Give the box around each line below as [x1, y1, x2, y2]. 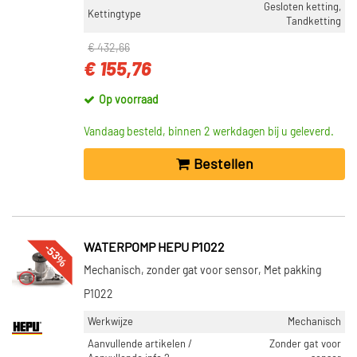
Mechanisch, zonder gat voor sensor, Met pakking [84, 265, 321, 277]
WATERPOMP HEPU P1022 [84, 241, 225, 254]
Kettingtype [88, 9, 141, 20]
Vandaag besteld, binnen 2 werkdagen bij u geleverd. [84, 127, 334, 138]
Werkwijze [88, 316, 133, 328]
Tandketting [286, 16, 341, 27]
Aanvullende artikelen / [88, 339, 192, 350]
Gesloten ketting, [264, 2, 341, 13]
